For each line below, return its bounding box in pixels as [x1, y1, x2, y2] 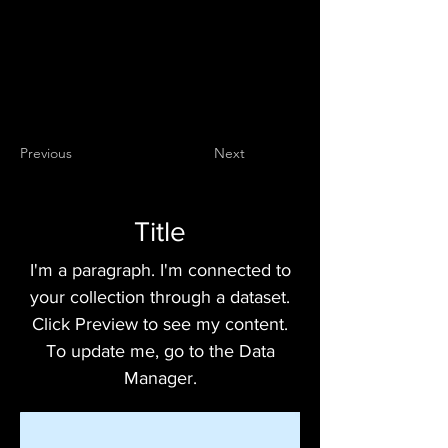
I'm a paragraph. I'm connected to [29, 260, 291, 280]
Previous [20, 144, 72, 162]
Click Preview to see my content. [32, 314, 288, 334]
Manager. [123, 368, 197, 388]
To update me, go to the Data [45, 341, 275, 361]
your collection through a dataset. [30, 287, 290, 307]
